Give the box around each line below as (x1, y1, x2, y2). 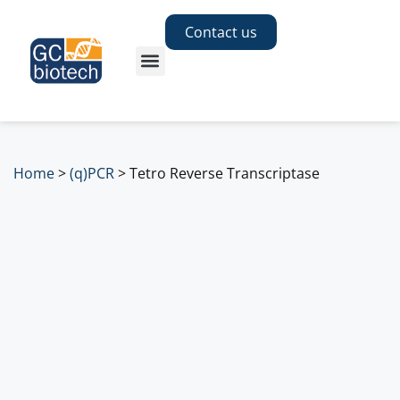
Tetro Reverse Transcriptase (129, 163, 320, 184)
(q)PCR (70, 163, 114, 184)
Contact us (184, 22, 257, 43)
